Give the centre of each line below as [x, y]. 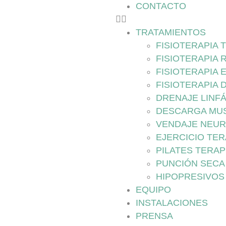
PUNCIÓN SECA [190, 163]
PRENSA [154, 216]
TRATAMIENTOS [171, 32]
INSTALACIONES [172, 203]
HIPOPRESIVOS [190, 177]
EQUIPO [153, 190]
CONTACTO [161, 6]
